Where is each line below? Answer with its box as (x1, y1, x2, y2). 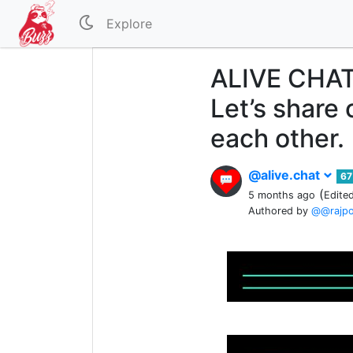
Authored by (248, 205, 311, 217)
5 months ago (248, 189, 315, 201)
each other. (210, 123, 344, 154)
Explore (106, 16, 153, 32)
